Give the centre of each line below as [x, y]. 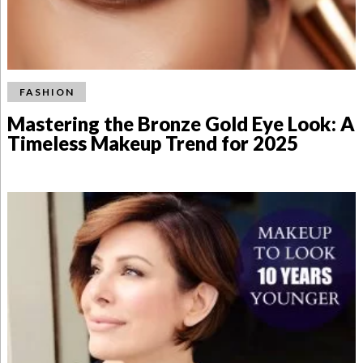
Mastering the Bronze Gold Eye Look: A [181, 124]
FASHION [47, 92]
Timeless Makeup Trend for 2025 [152, 143]
